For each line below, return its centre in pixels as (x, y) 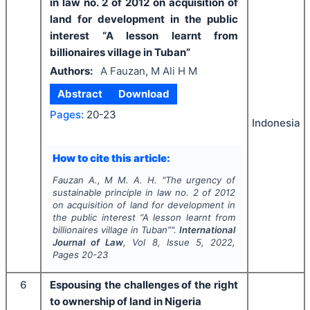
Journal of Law (88, 243)
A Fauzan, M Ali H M (148, 71)
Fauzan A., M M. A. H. (104, 180)
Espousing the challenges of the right (144, 285)
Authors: (71, 71)
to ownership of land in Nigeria (126, 302)
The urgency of (200, 180)
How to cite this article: (111, 158)
